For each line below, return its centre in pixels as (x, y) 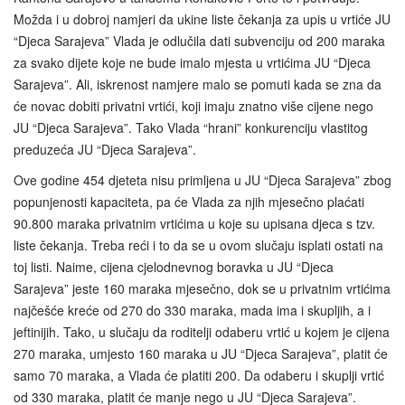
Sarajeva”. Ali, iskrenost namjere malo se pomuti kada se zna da (198, 85)
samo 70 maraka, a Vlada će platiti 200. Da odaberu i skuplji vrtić (199, 376)
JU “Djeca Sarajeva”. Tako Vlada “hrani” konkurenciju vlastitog (191, 128)
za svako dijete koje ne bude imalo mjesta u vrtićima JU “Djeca (192, 63)
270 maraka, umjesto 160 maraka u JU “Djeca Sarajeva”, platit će (201, 354)
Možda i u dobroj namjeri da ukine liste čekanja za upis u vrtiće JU (202, 19)
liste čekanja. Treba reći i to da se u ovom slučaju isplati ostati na (198, 245)
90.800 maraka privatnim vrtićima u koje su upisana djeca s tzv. (194, 224)
